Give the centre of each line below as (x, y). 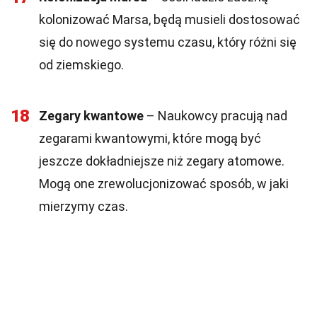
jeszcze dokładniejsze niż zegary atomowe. (162, 161)
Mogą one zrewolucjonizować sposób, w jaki (164, 184)
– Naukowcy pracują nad (215, 116)
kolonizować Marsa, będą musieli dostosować (169, 19)
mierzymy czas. (83, 206)
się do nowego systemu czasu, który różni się (168, 42)
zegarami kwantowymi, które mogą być (150, 138)
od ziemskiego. (81, 65)
